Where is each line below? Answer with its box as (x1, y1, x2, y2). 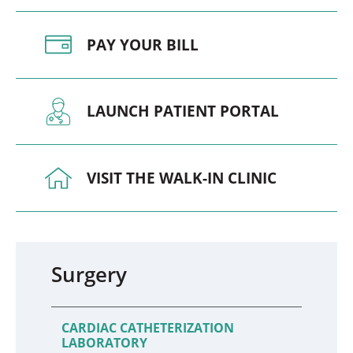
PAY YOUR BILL (87, 34, 199, 55)
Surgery (51, 261, 127, 288)
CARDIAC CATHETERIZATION (61, 318, 234, 337)
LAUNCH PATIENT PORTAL (87, 101, 280, 122)
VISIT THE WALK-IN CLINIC (87, 168, 277, 189)
